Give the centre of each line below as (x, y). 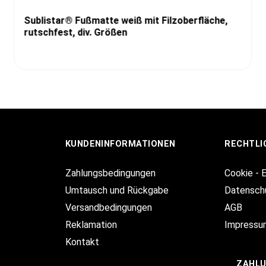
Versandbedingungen (108, 208)
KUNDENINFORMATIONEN (120, 144)
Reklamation (91, 225)
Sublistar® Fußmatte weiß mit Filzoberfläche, (126, 21)
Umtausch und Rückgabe (117, 191)
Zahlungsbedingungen (110, 173)
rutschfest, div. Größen (76, 33)
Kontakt (82, 242)
